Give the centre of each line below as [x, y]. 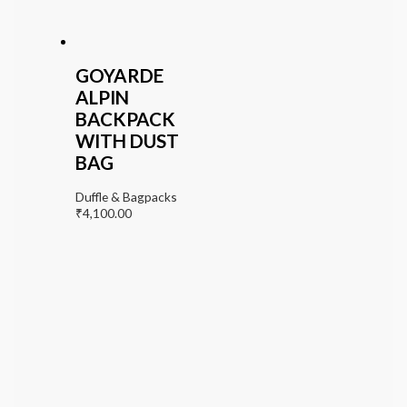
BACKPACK [125, 119]
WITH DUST [127, 140]
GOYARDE [119, 75]
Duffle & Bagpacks [126, 197]
